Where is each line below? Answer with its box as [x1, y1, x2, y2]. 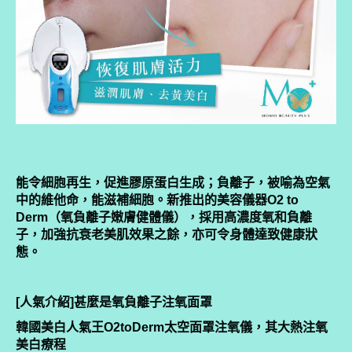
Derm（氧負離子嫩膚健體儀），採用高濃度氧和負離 [16, 210, 312, 224]
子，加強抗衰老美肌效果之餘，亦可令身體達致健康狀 [16, 227, 317, 241]
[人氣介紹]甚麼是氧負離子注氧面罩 [16, 295, 212, 309]
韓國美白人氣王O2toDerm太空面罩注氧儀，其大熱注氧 [16, 320, 328, 334]
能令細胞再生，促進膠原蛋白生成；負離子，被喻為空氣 [16, 175, 330, 189]
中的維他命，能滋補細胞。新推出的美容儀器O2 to [16, 192, 299, 207]
